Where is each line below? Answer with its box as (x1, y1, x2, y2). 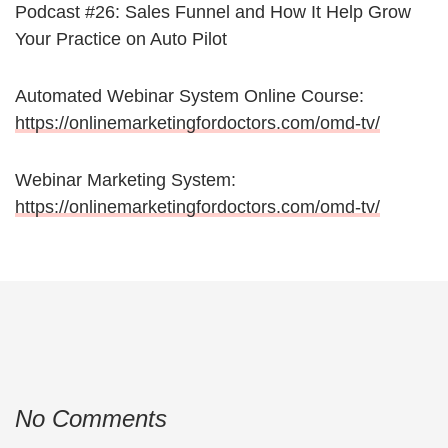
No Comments (15, 405, 167, 433)
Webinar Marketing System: (15, 170, 236, 191)
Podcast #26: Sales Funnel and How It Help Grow (15, 2, 411, 23)
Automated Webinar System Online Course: (15, 86, 364, 107)
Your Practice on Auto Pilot (15, 29, 227, 50)
